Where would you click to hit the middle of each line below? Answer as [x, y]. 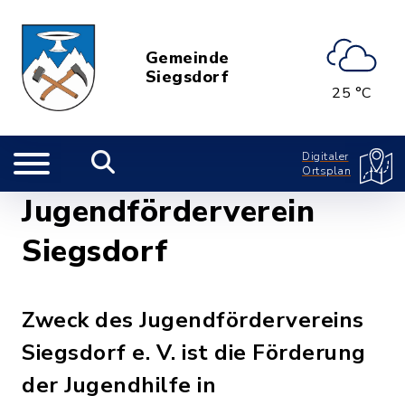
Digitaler [325, 156]
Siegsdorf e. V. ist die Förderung [194, 353]
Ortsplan [326, 171]
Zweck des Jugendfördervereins [193, 320]
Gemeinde [187, 58]
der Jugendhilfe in [119, 385]
